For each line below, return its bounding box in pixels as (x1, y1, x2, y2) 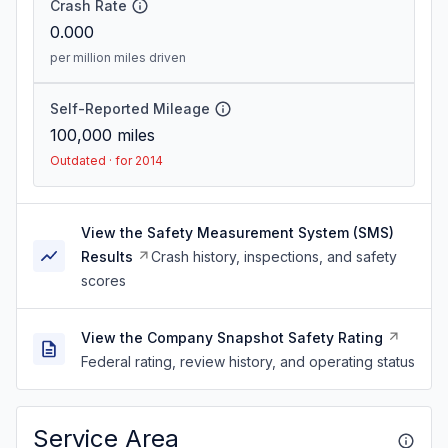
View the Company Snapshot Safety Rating (81, 329, 383, 346)
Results (81, 248, 133, 265)
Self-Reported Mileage (50, 100, 210, 117)
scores (81, 272, 126, 289)
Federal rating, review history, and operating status (81, 353, 415, 370)
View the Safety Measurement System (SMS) (81, 224, 394, 241)
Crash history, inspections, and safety (151, 248, 397, 265)
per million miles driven (50, 50, 186, 65)
